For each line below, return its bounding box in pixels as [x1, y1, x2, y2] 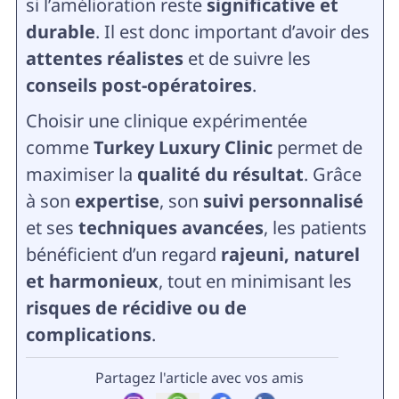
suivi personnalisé [202, 189, 363, 214]
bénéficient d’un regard [25, 242, 221, 267]
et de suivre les [183, 46, 311, 71]
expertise [74, 189, 159, 214]
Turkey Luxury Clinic [93, 135, 273, 160]
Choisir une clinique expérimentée [25, 109, 307, 134]
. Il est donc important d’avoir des [94, 20, 370, 45]
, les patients [263, 216, 367, 240]
